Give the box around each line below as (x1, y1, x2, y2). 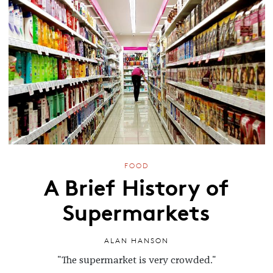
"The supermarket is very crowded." (57, 255, 216, 265)
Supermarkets (63, 195, 210, 227)
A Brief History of (44, 170, 229, 202)
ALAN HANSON (104, 235, 169, 245)
